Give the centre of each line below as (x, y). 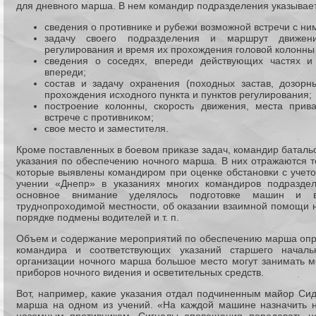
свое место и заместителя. (107, 128)
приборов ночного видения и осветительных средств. (140, 272)
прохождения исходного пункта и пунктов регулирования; (178, 95)
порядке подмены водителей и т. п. (98, 217)
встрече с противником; (99, 117)
